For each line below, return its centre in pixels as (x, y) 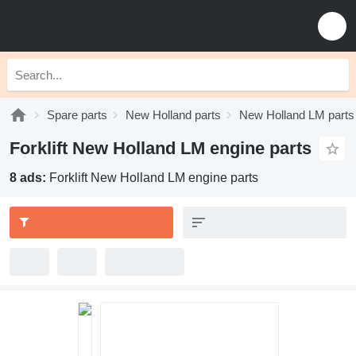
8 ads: (29, 178)
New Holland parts (173, 115)
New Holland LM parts (297, 115)
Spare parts (77, 115)
